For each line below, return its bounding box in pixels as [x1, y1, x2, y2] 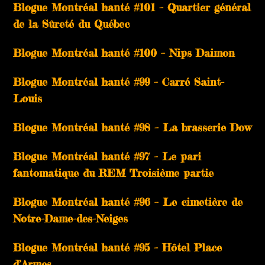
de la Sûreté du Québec [13, 17, 130, 30]
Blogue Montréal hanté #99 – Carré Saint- [13, 75, 225, 88]
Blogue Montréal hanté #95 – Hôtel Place [13, 240, 222, 254]
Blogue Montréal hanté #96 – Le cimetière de [13, 195, 243, 208]
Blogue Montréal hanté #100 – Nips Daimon [13, 46, 235, 59]
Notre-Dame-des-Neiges [13, 211, 128, 225]
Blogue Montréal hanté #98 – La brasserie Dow [13, 120, 252, 134]
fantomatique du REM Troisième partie [13, 166, 214, 179]
